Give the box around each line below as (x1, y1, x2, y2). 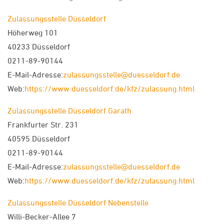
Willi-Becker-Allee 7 (7, 211, 76, 221)
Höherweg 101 (7, 27, 58, 37)
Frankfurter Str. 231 (7, 119, 78, 129)
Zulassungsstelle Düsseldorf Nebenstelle (7, 197, 148, 207)
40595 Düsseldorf (7, 133, 70, 143)
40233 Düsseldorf (7, 41, 70, 51)
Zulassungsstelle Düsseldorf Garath (7, 105, 131, 115)
